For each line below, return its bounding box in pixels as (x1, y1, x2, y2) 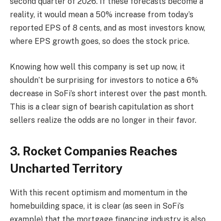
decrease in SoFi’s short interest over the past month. (10, 89, 207, 99)
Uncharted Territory (10, 161, 122, 176)
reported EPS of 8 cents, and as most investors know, (10, 23, 205, 33)
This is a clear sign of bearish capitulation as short (10, 102, 194, 112)
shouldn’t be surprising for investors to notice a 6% (10, 75, 198, 85)
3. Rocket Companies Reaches (10, 144, 177, 158)
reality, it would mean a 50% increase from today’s (10, 10, 193, 20)
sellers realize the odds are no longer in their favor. (10, 115, 196, 125)
